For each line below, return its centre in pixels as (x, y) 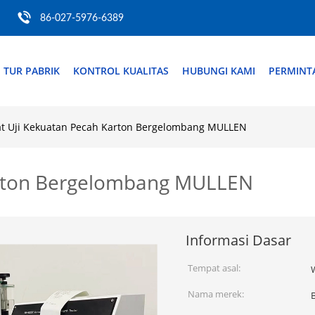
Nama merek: (216, 294)
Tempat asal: (214, 268)
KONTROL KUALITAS (121, 71)
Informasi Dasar (238, 240)
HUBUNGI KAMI (219, 71)
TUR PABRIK (32, 71)
